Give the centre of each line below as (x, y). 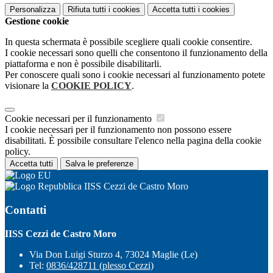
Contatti (26, 210)
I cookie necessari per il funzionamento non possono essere (118, 130)
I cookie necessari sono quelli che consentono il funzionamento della (136, 53)
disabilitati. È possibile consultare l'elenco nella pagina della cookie (133, 141)
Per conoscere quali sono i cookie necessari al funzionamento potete (135, 75)
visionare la (28, 86)
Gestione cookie (37, 21)
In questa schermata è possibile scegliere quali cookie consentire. (129, 42)
